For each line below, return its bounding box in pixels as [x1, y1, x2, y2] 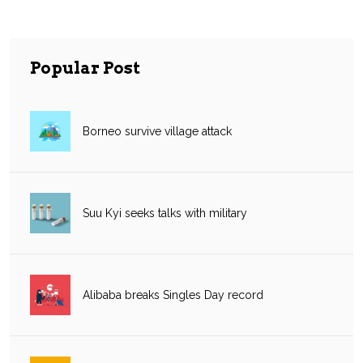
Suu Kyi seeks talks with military [83, 207, 247, 220]
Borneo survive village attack [83, 125, 232, 139]
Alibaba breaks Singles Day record [83, 288, 263, 302]
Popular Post [30, 58, 140, 79]
